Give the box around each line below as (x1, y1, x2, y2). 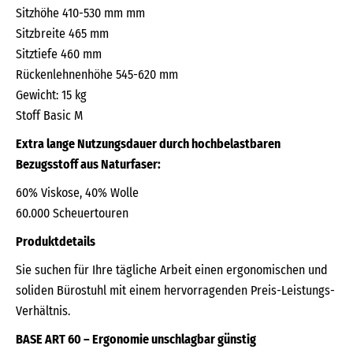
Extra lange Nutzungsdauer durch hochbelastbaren (16, 136, 281, 151)
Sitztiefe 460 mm (16, 46, 102, 61)
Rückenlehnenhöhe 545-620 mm (16, 66, 178, 82)
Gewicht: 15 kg (16, 87, 87, 102)
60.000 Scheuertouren (16, 205, 128, 221)
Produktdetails (16, 233, 95, 249)
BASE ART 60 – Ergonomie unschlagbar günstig (16, 331, 256, 347)
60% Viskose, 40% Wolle (16, 184, 139, 200)
